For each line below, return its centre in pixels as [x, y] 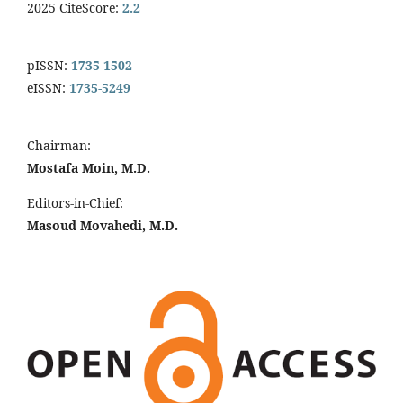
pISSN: [47, 66]
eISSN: [46, 88]
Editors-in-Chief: [75, 203]
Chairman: [59, 146]
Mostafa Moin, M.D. [90, 168]
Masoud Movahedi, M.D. [103, 226]
